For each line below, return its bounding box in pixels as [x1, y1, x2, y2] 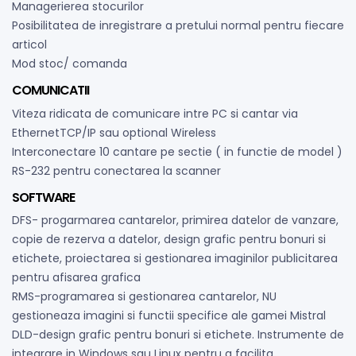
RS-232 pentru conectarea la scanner [12, 162, 221, 179]
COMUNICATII [12, 81, 89, 100]
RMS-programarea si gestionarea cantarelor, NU [12, 288, 277, 305]
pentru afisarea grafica [12, 269, 141, 286]
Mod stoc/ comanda [12, 56, 127, 72]
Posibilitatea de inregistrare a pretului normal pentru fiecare [12, 17, 344, 34]
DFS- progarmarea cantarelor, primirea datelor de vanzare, [12, 212, 339, 229]
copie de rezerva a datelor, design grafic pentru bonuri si [12, 231, 326, 248]
